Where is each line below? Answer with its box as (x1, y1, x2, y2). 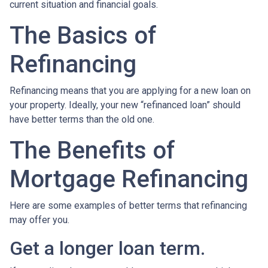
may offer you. (10, 214, 72, 226)
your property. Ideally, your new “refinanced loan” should (10, 99, 240, 111)
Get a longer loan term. (10, 237, 205, 260)
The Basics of (10, 22, 157, 50)
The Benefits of (10, 136, 175, 165)
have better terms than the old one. (10, 114, 154, 126)
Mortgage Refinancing (10, 165, 248, 194)
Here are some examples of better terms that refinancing (10, 200, 247, 212)
